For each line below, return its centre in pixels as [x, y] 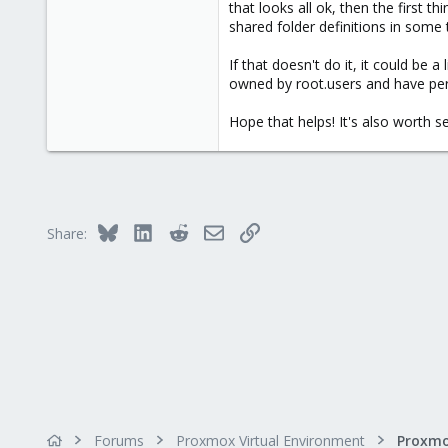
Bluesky [141, 230]
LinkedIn [179, 230]
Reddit [208, 230]
